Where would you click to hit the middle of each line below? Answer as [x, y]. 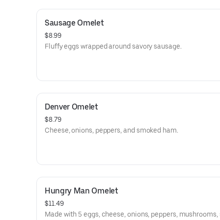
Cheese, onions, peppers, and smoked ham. [111, 130]
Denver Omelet [71, 107]
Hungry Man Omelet [82, 191]
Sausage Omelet [74, 23]
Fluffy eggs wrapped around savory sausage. [113, 46]
